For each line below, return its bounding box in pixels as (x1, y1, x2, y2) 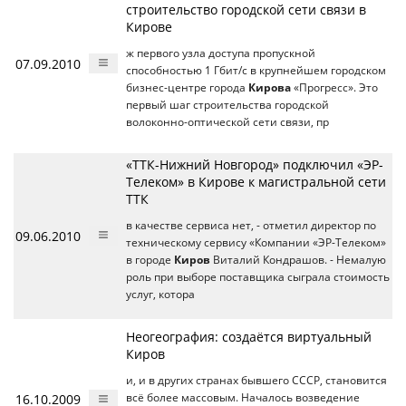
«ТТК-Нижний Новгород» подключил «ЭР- (126, 155, 383, 173)
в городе (126, 252, 174, 266)
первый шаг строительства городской (126, 97, 329, 111)
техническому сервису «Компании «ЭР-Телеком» (126, 235, 386, 249)
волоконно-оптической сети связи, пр (126, 114, 329, 129)
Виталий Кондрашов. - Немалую (210, 252, 386, 266)
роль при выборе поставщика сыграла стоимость (126, 269, 390, 284)
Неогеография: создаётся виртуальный (126, 327, 372, 345)
